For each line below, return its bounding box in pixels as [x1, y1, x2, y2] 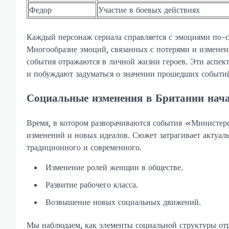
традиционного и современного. [27, 142, 142, 153]
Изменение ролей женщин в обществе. [45, 162, 183, 173]
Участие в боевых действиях [98, 4, 200, 15]
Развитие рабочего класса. [45, 179, 138, 190]
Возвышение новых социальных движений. [45, 197, 201, 208]
